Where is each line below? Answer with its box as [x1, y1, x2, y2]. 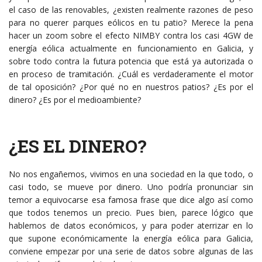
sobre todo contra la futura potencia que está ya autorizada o [9, 56, 253, 67]
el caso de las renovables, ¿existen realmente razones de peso [9, 4, 253, 16]
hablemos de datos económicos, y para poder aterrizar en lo [9, 220, 253, 232]
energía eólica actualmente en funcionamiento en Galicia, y [9, 43, 253, 54]
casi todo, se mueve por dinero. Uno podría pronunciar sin [9, 181, 253, 193]
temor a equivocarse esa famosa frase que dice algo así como [9, 194, 253, 206]
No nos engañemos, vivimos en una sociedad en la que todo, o [9, 168, 253, 180]
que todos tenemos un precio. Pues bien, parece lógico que [9, 207, 253, 219]
